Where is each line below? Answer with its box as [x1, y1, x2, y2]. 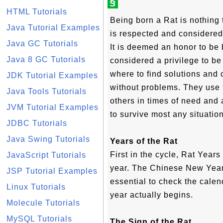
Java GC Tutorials [6, 39, 78, 48]
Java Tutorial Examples [6, 23, 100, 32]
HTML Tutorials [6, 7, 67, 16]
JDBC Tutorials [6, 119, 67, 127]
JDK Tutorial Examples [6, 71, 98, 80]
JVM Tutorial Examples [6, 103, 99, 111]
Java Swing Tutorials [6, 135, 90, 143]
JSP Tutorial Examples [6, 167, 98, 175]
